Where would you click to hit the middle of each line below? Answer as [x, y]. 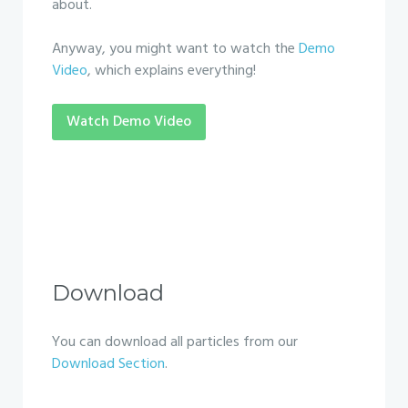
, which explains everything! [172, 71]
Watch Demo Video [129, 122]
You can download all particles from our [175, 342]
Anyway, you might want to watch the [175, 49]
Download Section [108, 364]
